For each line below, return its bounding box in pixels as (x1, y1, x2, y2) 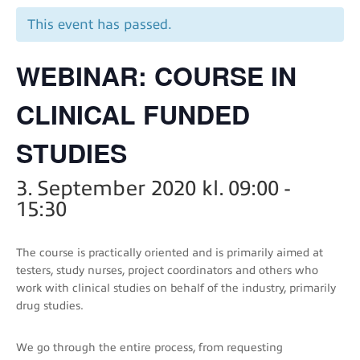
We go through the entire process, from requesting (16, 341, 283, 354)
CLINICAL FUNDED (16, 95, 250, 133)
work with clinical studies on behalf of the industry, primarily (16, 281, 336, 294)
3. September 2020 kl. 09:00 (16, 176, 279, 200)
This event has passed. (27, 16, 172, 32)
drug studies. (16, 299, 84, 312)
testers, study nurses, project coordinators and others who (16, 264, 318, 276)
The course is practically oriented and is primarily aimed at (16, 246, 323, 259)
